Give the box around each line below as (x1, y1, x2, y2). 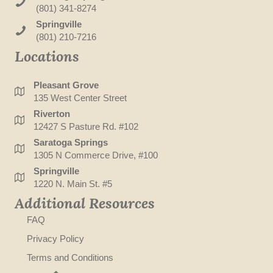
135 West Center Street (34, 93, 127, 104)
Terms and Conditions (27, 252, 113, 263)
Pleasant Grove (34, 80, 99, 91)
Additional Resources (15, 194, 155, 213)
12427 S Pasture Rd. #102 (34, 121, 138, 132)
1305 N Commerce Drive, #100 (34, 150, 158, 161)
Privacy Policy (27, 233, 84, 244)
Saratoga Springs (34, 137, 108, 148)
